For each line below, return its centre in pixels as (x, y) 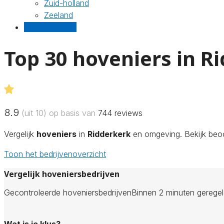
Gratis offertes (50, 27)
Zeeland (58, 15)
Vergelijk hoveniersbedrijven (62, 174)
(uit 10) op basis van (58, 113)
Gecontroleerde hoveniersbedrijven (68, 192)
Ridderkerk (109, 134)
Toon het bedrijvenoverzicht (55, 154)
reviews (127, 113)
